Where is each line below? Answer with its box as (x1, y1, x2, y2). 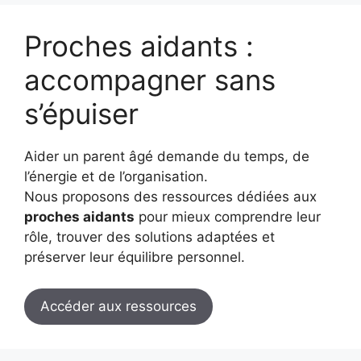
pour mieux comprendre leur (135, 209, 321, 226)
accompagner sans (24, 63, 276, 98)
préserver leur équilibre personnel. (24, 249, 245, 266)
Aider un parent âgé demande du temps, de (24, 148, 309, 165)
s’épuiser (24, 97, 139, 131)
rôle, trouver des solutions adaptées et (24, 229, 275, 246)
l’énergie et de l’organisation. (24, 168, 208, 185)
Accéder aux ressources (40, 297, 197, 314)
